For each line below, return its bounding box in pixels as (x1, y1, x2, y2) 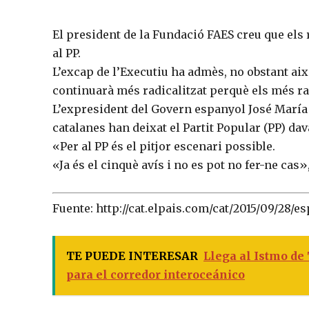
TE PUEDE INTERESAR (66, 248, 198, 263)
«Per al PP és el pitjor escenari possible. (52, 139, 275, 153)
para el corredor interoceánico (66, 267, 245, 281)
